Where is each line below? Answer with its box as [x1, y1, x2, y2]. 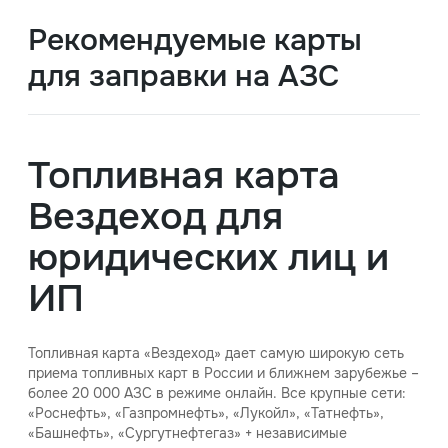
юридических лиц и [28, 233, 389, 282]
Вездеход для [28, 192, 283, 241]
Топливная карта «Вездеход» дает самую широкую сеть [28, 344, 404, 362]
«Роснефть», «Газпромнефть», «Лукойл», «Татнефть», [28, 404, 384, 422]
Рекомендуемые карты [28, 21, 362, 59]
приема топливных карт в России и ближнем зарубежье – [28, 364, 419, 382]
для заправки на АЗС [28, 57, 339, 95]
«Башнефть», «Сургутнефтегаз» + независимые [28, 424, 347, 442]
